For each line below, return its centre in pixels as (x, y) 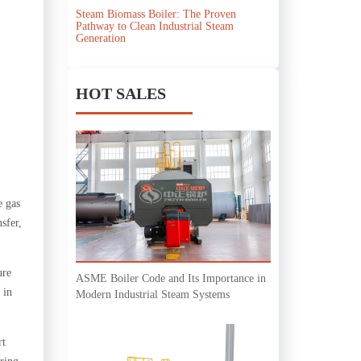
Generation (100, 38)
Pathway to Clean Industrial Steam (154, 26)
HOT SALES (120, 93)
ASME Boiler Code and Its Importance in (170, 278)
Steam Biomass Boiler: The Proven (156, 14)
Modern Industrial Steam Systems (152, 294)
